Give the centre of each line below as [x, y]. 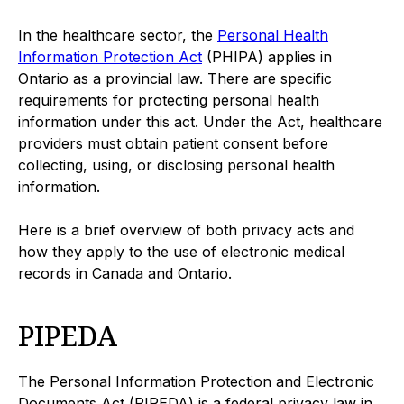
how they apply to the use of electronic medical [181, 252]
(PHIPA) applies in [267, 57]
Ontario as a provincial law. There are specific [175, 79]
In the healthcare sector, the [118, 36]
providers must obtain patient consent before [173, 144]
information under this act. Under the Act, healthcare [200, 122]
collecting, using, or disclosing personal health [176, 165]
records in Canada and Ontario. [125, 274]
